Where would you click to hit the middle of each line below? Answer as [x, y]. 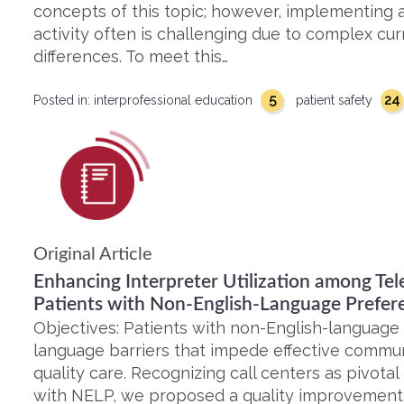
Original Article [93, 254]
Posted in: [64, 100]
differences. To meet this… [131, 56]
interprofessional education [175, 100]
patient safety [336, 100]
